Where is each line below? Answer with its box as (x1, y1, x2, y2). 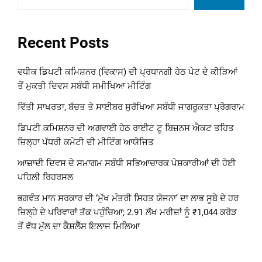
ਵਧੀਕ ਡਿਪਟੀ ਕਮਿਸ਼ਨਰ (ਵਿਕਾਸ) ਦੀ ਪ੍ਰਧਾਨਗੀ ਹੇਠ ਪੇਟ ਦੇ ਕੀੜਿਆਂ (18, 67, 237, 78)
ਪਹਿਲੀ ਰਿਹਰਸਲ (18, 172, 73, 183)
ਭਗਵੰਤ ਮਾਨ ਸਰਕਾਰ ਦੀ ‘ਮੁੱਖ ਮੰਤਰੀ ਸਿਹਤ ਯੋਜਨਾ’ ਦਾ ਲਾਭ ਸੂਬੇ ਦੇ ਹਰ (18, 193, 239, 204)
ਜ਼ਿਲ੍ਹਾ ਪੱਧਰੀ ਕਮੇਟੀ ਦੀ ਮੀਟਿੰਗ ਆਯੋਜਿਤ (18, 137, 154, 148)
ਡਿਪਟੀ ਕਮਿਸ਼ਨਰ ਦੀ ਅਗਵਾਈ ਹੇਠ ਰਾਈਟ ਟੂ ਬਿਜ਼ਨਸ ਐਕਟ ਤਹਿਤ (18, 123, 234, 134)
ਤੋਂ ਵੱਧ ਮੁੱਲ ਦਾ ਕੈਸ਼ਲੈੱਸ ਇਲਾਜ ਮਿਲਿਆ (18, 221, 140, 232)
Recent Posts (18, 34, 109, 52)
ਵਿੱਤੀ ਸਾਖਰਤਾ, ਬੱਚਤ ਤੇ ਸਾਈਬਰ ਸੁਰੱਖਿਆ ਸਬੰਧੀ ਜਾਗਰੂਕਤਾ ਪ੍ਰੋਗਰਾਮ (18, 102, 244, 113)
